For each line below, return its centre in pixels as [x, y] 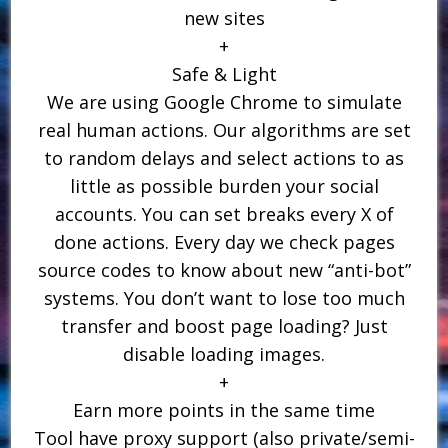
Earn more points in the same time [224, 409]
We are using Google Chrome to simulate [224, 101]
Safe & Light [224, 73]
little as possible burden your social [224, 185]
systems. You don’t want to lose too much [224, 297]
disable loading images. [224, 353]
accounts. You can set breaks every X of [224, 213]
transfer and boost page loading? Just [224, 325]
